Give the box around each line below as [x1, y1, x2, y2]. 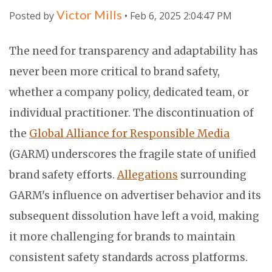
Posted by [9, 9, 54, 23]
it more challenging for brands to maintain [9, 230, 236, 244]
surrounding [178, 168, 246, 182]
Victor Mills [56, 7, 122, 22]
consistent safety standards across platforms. [9, 251, 248, 265]
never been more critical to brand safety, [9, 65, 220, 79]
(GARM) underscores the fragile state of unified [9, 148, 256, 161]
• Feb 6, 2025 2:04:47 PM [122, 9, 232, 23]
